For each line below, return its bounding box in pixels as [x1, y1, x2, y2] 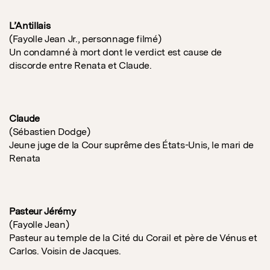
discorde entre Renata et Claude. [9, 60, 152, 72]
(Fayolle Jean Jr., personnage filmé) [9, 33, 162, 45]
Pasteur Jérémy [9, 206, 76, 218]
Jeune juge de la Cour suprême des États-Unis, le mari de [9, 139, 254, 151]
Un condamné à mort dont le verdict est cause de [9, 46, 222, 58]
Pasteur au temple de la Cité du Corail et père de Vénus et [9, 232, 257, 244]
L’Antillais [9, 20, 51, 32]
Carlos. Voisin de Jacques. [9, 245, 121, 257]
